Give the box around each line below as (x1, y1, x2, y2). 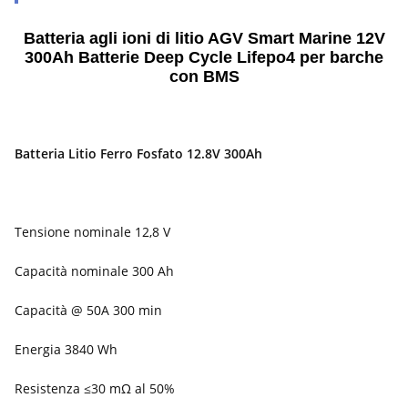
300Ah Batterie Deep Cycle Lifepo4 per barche (25, 48, 383, 66)
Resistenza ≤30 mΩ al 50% (15, 380, 175, 397)
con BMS (168, 67, 240, 86)
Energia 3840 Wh (15, 341, 117, 358)
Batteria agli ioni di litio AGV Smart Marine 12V (23, 29, 385, 47)
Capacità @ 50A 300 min (15, 301, 162, 319)
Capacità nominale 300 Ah (15, 262, 174, 280)
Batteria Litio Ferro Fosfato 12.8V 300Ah (15, 145, 262, 162)
